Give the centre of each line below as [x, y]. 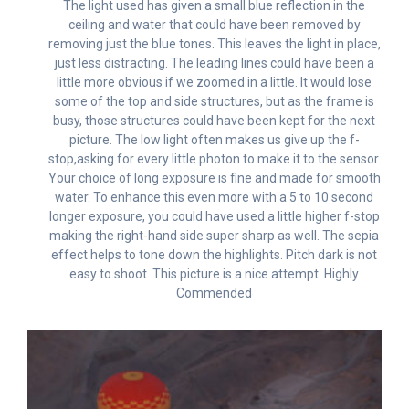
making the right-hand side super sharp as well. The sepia [214, 235]
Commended [214, 293]
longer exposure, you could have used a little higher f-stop [214, 216]
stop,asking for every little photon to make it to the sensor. [214, 158]
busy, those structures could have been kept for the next [214, 120]
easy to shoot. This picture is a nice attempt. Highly [214, 273]
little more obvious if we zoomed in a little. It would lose [214, 82]
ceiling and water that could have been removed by [214, 24]
